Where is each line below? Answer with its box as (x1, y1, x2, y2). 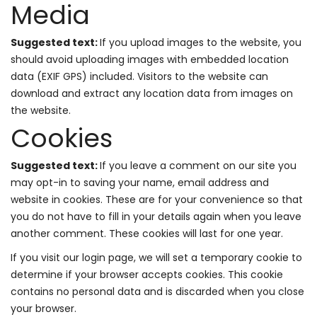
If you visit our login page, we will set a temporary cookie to (11, 250, 302, 265)
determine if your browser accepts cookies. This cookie (11, 267, 283, 282)
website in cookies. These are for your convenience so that (11, 192, 303, 207)
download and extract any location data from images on (11, 86, 293, 100)
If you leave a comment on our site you (100, 158, 296, 173)
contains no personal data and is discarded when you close (11, 284, 304, 299)
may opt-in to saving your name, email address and (11, 175, 269, 190)
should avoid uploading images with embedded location (11, 52, 289, 67)
